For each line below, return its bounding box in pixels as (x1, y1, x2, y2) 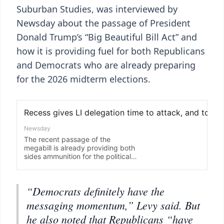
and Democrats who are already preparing (16, 59, 195, 71)
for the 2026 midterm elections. (16, 73, 150, 85)
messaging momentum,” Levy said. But (26, 197, 200, 212)
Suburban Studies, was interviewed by (16, 3, 177, 15)
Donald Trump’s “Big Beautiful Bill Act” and (16, 31, 197, 43)
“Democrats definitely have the (26, 183, 164, 198)
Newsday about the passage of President (16, 17, 190, 29)
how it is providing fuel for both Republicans (16, 45, 205, 57)
